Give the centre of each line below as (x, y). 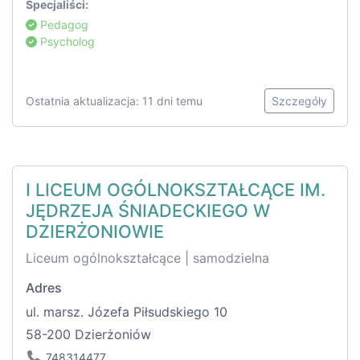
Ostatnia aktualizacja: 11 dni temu (114, 101)
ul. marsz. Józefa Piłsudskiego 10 (127, 312)
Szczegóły (299, 101)
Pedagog (63, 25)
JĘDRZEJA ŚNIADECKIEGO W (148, 211)
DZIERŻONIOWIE (95, 232)
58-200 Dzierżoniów (88, 335)
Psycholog (66, 42)
